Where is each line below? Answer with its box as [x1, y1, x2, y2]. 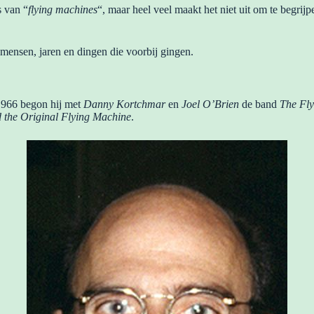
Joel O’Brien [179, 97, 242, 110]
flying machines [28, 3, 97, 15]
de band [242, 97, 277, 110]
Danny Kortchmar [83, 97, 168, 110]
